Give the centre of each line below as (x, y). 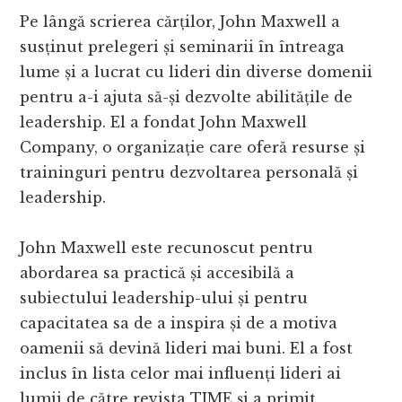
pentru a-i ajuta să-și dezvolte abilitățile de (187, 97)
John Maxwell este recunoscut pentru (167, 248)
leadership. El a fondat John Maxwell (164, 122)
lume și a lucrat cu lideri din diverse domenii (197, 72)
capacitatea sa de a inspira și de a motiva (179, 323)
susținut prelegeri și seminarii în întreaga (183, 47)
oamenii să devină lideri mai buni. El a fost (187, 349)
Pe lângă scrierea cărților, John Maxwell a (180, 22)
